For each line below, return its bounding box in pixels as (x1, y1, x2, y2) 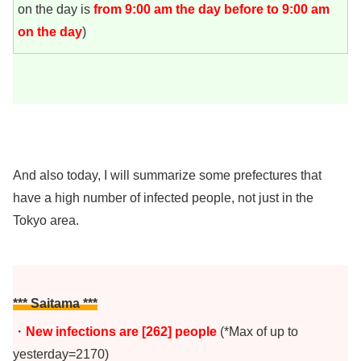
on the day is (18, 2, 93, 17)
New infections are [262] (26, 324, 175, 338)
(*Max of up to (220, 324, 298, 338)
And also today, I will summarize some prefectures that (13, 168, 322, 183)
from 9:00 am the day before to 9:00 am (93, 2, 330, 17)
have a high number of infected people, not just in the (13, 191, 313, 205)
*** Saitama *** (13, 297, 98, 311)
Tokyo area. (13, 214, 79, 228)
